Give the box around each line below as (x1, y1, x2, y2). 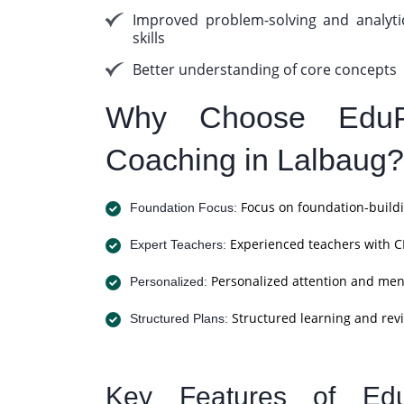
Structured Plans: (130, 311, 228, 326)
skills (133, 28, 165, 48)
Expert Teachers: (130, 237, 226, 252)
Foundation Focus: (130, 200, 237, 215)
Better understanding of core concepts (133, 60, 397, 79)
